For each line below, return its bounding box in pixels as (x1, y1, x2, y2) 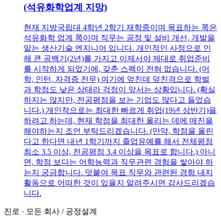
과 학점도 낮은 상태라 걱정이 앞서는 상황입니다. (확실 (24, 85, 216, 94)
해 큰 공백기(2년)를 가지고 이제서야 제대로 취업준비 (24, 54, 210, 63)
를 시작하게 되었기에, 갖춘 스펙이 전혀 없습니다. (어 (24, 65, 210, 74)
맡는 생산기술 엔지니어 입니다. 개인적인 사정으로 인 (24, 44, 211, 53)
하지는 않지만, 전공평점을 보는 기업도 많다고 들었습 (24, 96, 211, 105)
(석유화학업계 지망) (24, 1, 107, 12)
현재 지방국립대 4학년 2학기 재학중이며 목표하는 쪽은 (24, 23, 217, 32)
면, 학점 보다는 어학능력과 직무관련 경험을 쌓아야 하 (24, 158, 213, 167)
